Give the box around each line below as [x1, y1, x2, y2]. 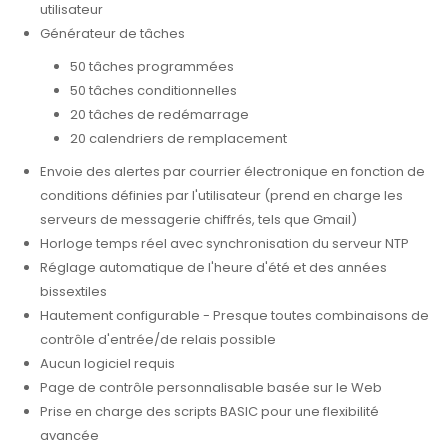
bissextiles [40, 282, 107, 302]
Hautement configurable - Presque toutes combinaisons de [40, 306, 429, 326]
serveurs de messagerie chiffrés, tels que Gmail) [40, 210, 357, 230]
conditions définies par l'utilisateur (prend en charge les [40, 186, 403, 206]
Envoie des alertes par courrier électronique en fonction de [40, 162, 425, 182]
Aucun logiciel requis [40, 354, 175, 374]
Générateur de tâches [40, 24, 185, 44]
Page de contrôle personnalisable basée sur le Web [40, 378, 382, 398]
